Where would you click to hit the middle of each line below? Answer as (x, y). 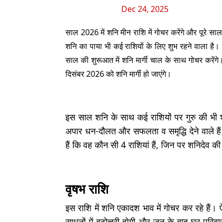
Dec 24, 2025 (145, 9)
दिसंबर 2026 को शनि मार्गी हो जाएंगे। (118, 74)
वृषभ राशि (87, 189)
